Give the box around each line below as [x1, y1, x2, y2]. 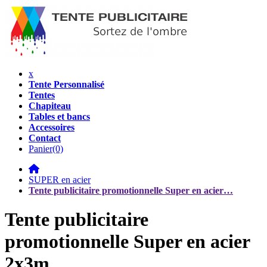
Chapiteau [29, 101, 71, 111]
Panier [29, 144, 52, 154]
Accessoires [29, 122, 74, 132]
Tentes [29, 90, 55, 100]
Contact [29, 133, 61, 143]
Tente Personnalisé [29, 79, 104, 89]
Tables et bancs [29, 111, 90, 122]
